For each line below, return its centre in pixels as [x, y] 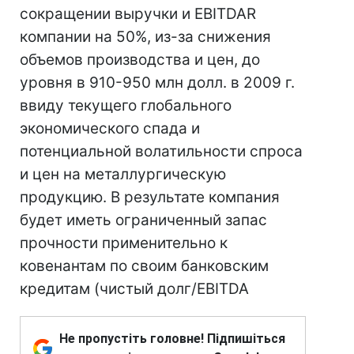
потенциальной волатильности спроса [161, 151]
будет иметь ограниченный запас [143, 220]
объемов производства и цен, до [140, 60]
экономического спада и [110, 128]
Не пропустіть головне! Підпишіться [172, 339]
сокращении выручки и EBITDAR [138, 14]
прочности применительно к [124, 243]
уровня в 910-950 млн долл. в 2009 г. [157, 83]
